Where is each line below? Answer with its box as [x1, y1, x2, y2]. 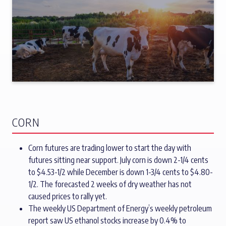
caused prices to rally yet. [28, 191, 107, 202]
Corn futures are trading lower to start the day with [28, 143, 191, 153]
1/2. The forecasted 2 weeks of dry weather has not [28, 179, 192, 190]
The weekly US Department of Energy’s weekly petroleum [28, 203, 212, 214]
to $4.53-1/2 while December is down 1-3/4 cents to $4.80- [28, 167, 213, 178]
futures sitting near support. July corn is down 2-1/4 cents [28, 155, 208, 165]
